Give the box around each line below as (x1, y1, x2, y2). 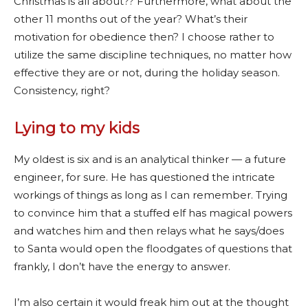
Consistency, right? (14, 83, 110, 97)
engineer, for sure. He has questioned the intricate (14, 170, 275, 184)
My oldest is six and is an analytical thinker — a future (14, 152, 286, 166)
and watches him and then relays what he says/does (14, 223, 284, 237)
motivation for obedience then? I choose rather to (14, 30, 274, 43)
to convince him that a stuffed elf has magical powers (14, 206, 292, 219)
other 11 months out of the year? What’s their (14, 12, 247, 25)
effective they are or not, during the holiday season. (14, 65, 280, 79)
